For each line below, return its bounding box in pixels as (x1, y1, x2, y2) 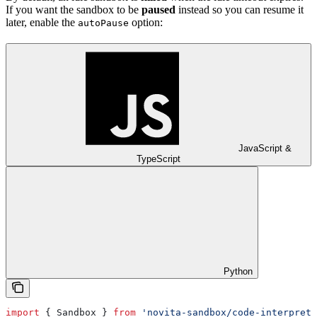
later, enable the (6, 16, 78, 28)
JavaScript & (238, 142, 292, 154)
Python (224, 265, 253, 277)
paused (142, 3, 175, 16)
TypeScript (137, 153, 180, 164)
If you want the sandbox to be (6, 3, 142, 16)
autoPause (78, 17, 129, 28)
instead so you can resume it (175, 3, 304, 16)
